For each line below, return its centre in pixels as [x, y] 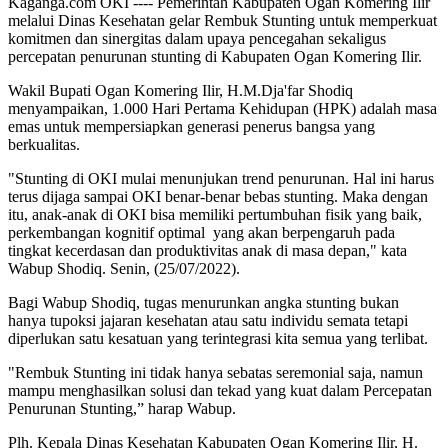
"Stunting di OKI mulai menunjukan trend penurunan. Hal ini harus [221, 178]
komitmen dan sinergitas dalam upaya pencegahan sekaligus [197, 38]
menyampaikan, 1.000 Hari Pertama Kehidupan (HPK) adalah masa [222, 108]
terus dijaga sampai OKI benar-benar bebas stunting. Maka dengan [218, 196]
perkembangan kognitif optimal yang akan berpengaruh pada [201, 232]
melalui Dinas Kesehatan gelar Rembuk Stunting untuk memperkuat [222, 20]
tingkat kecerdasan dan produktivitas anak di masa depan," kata [207, 250]
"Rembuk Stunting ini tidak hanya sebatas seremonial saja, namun [215, 372]
